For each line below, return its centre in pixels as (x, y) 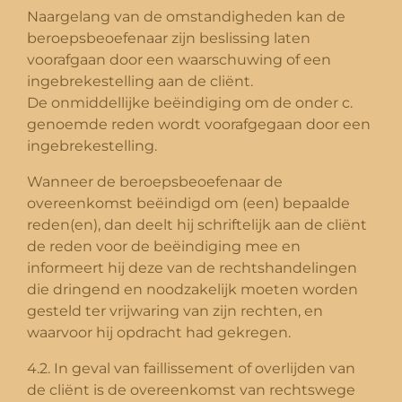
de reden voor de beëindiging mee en (164, 246)
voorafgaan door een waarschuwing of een (179, 59)
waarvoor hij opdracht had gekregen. (159, 332)
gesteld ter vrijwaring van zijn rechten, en (175, 310)
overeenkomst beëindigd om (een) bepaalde (188, 203)
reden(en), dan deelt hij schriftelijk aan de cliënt (197, 224)
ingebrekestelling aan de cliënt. (140, 81)
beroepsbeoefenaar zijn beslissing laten (169, 38)
